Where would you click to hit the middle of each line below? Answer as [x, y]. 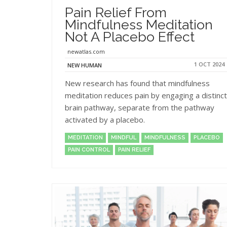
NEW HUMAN [85, 65]
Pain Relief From [116, 12]
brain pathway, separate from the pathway [140, 107]
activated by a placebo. [106, 119]
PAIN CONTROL [89, 149]
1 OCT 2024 [209, 64]
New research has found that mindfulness [137, 83]
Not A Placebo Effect [130, 36]
